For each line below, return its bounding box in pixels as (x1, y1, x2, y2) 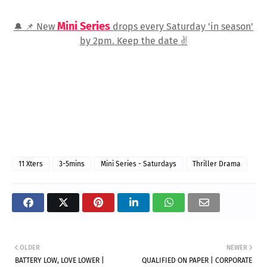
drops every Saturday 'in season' (110, 21, 253, 33)
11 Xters (18, 160, 43, 169)
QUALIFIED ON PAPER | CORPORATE (142, 256, 252, 265)
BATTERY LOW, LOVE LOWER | (15, 256, 104, 265)
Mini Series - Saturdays (101, 160, 176, 169)
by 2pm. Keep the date (79, 35, 181, 47)
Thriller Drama (193, 160, 241, 169)
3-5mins (59, 160, 85, 169)
